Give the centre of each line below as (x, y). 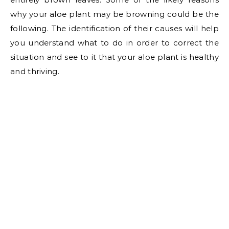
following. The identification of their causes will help (114, 29)
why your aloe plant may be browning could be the (114, 14)
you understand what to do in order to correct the (114, 43)
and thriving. (35, 72)
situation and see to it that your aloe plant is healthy (114, 57)
